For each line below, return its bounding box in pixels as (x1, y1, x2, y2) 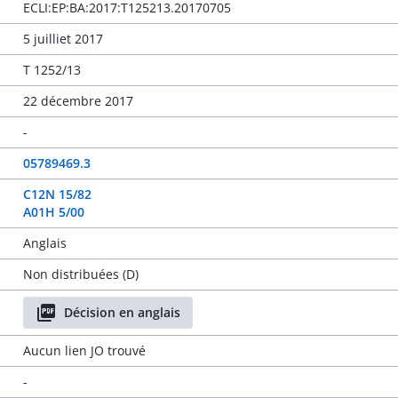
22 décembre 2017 (22, 92, 133, 109)
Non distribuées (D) (22, 266, 139, 283)
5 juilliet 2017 (22, 30, 103, 47)
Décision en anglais (63, 304, 180, 321)
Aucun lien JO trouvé (22, 342, 146, 359)
